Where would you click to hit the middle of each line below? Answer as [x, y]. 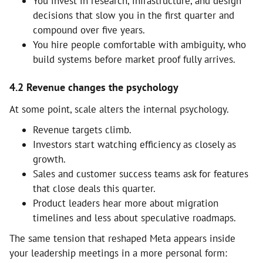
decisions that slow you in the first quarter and [134, 15]
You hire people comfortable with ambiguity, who [139, 44]
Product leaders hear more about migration [126, 203]
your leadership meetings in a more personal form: [118, 253]
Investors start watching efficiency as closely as [134, 144]
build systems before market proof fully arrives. [134, 59]
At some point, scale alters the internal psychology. [119, 109]
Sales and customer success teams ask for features [141, 173]
